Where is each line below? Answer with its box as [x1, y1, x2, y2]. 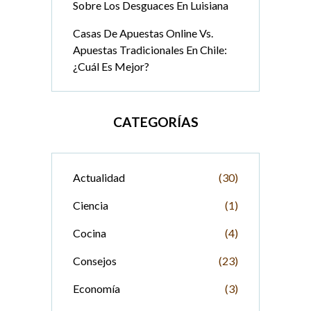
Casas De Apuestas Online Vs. [73, 26, 213, 40]
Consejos [73, 254, 117, 268]
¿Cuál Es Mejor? [73, 60, 149, 74]
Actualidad [73, 171, 125, 185]
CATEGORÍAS [112, 114, 199, 131]
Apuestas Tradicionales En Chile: [73, 43, 227, 57]
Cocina [73, 226, 106, 240]
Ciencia [73, 199, 108, 212]
